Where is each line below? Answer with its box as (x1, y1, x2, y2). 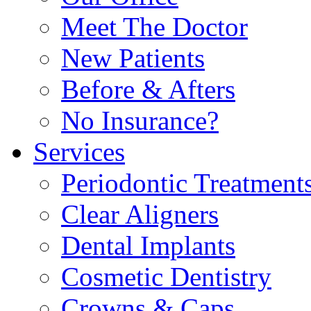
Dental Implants (61, 230, 235, 261)
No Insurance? (61, 106, 219, 136)
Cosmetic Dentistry (61, 262, 271, 292)
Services (33, 137, 125, 167)
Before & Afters (61, 74, 235, 105)
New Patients (61, 43, 205, 74)
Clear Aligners (61, 199, 219, 230)
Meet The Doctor (61, 12, 248, 42)
